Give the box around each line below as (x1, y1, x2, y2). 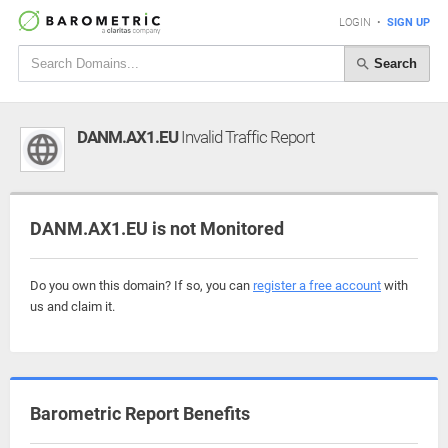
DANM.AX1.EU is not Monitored (30, 218, 284, 239)
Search (370, 55, 417, 71)
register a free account (253, 278, 381, 293)
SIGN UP (387, 16, 430, 29)
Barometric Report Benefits (30, 403, 250, 424)
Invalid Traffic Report (178, 127, 314, 147)
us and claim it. (30, 299, 115, 314)
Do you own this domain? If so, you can (30, 278, 253, 293)
